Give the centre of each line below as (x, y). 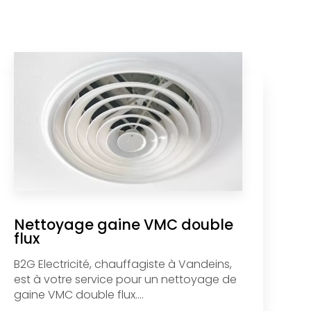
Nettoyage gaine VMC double (124, 224)
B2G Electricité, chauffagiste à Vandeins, (123, 264)
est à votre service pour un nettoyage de (126, 279)
